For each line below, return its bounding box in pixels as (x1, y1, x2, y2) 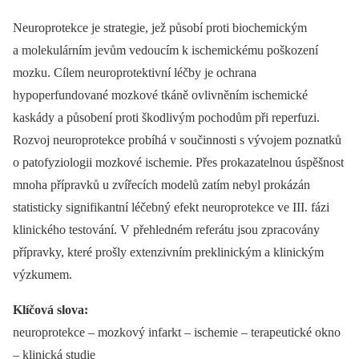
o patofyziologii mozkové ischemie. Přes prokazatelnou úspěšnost (13, 155, 344, 170)
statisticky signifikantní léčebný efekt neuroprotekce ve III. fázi (13, 200, 329, 215)
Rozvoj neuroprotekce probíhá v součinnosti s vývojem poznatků (13, 133, 341, 147)
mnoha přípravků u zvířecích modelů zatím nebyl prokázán (13, 178, 310, 192)
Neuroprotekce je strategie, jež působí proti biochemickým (13, 21, 307, 35)
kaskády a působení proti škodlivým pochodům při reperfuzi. (13, 111, 320, 125)
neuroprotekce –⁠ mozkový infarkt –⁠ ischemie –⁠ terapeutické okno (13, 325, 341, 340)
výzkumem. (13, 268, 72, 282)
